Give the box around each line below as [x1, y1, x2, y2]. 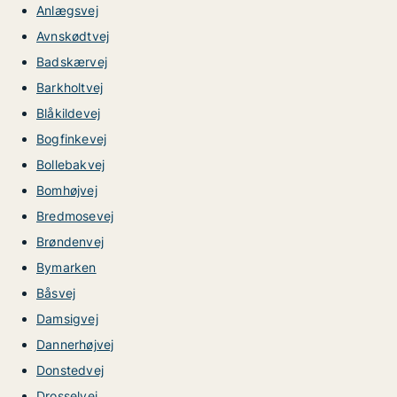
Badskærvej [36, 54, 107, 69]
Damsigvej [36, 311, 98, 326]
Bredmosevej [36, 208, 114, 223]
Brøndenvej [36, 234, 104, 249]
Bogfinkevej [36, 131, 107, 146]
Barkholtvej [36, 80, 104, 95]
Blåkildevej [36, 105, 101, 121]
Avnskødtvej [36, 28, 110, 43]
